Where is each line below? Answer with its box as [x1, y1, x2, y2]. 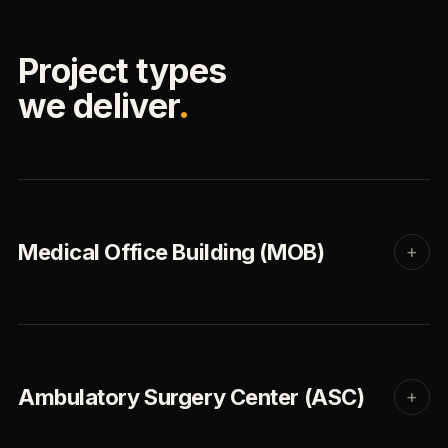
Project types [18, 50, 227, 91]
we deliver [18, 85, 179, 126]
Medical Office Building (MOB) [18, 239, 325, 265]
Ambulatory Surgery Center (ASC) [18, 384, 365, 410]
